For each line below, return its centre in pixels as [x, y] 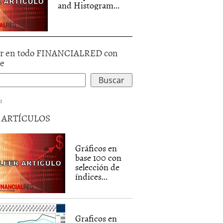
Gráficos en [96, 148]
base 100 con [99, 158]
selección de [98, 167]
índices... [92, 176]
